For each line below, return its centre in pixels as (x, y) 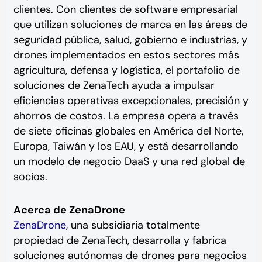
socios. (30, 176)
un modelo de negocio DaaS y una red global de (129, 161)
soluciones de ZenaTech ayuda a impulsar (114, 85)
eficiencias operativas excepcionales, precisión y (131, 100)
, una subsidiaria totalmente (133, 225)
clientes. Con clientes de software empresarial (125, 9)
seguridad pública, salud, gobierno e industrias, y (130, 39)
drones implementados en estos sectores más (126, 55)
